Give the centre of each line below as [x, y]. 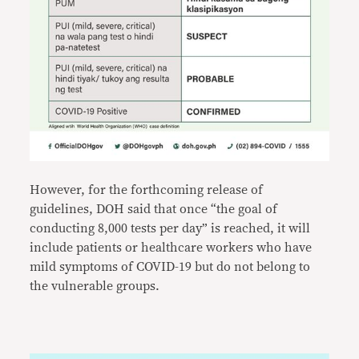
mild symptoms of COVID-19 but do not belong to [170, 266]
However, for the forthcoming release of [147, 190]
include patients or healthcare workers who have [171, 247]
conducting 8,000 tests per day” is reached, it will [170, 228]
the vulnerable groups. [95, 286]
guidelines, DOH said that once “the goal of [154, 209]
